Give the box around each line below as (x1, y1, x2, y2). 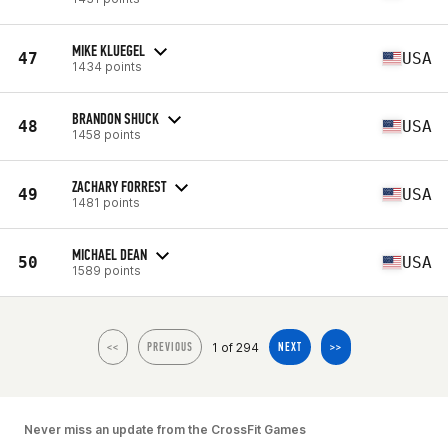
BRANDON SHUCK (72, 108, 159, 128)
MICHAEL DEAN (72, 244, 147, 264)
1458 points (72, 126, 141, 142)
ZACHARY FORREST (72, 176, 166, 196)
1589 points (72, 262, 141, 278)
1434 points (72, 58, 142, 74)
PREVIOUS (146, 340, 193, 354)
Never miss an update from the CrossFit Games (24, 422, 306, 437)
